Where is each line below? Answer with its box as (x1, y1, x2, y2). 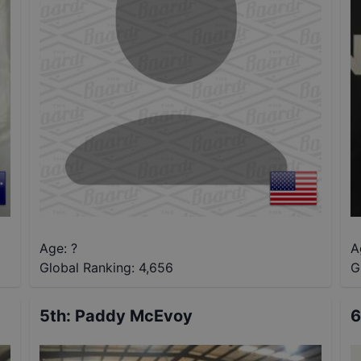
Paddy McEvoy (75, 306, 193, 326)
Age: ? (39, 240, 78, 257)
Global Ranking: (39, 259, 135, 276)
